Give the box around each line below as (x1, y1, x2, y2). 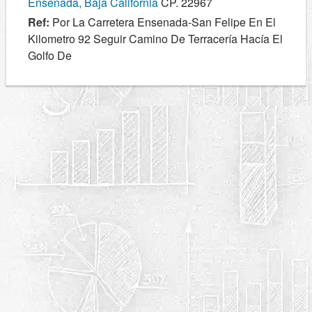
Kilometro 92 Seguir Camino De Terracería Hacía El (28, 31, 283, 47)
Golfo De (28, 47, 72, 64)
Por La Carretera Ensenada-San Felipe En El (49, 14, 276, 31)
